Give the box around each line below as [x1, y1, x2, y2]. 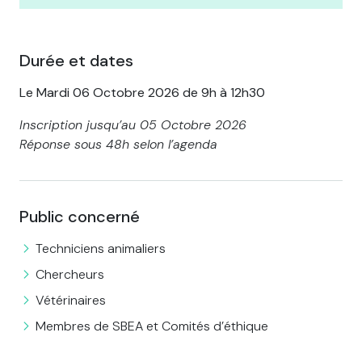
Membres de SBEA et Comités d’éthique [36, 318, 268, 335]
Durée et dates [19, 50, 133, 72]
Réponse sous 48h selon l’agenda [19, 136, 217, 154]
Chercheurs [36, 266, 104, 284]
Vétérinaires [36, 292, 106, 309]
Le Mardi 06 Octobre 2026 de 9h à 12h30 [19, 84, 265, 102]
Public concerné [19, 206, 140, 228]
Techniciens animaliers [36, 240, 166, 258]
